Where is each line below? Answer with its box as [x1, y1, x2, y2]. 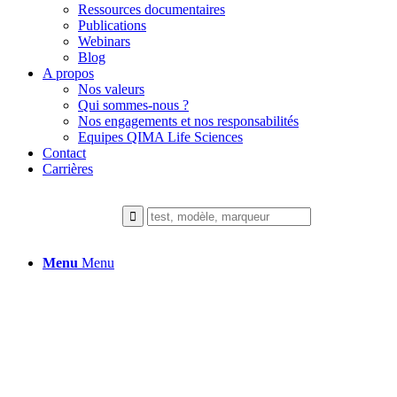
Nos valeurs [78, 82, 144, 97]
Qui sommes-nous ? [78, 97, 189, 113]
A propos [43, 66, 94, 81]
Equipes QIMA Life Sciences [78, 129, 243, 144]
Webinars [78, 34, 130, 49]
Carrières [43, 161, 93, 176]
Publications [78, 18, 146, 33]
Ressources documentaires [78, 2, 225, 17]
